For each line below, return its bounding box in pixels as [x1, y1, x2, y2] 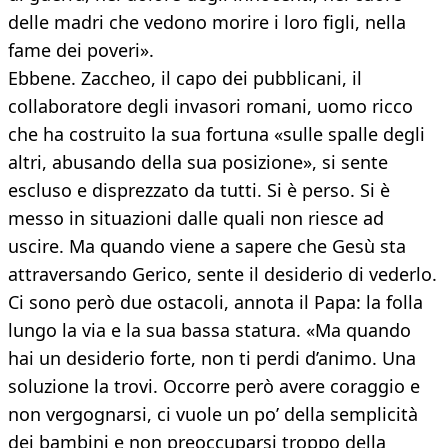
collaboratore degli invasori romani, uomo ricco [8, 94, 413, 119]
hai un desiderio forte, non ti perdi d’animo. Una [8, 346, 416, 371]
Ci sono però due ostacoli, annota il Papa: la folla [8, 290, 423, 315]
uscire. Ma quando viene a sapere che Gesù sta [8, 234, 406, 259]
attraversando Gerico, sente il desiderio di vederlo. [8, 262, 437, 287]
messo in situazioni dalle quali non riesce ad [8, 206, 384, 231]
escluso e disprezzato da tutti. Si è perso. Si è [8, 178, 390, 203]
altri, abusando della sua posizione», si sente [8, 150, 388, 175]
